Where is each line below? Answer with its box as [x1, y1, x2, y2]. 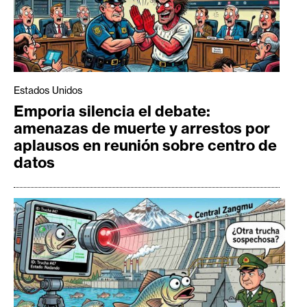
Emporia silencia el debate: [14, 101, 210, 121]
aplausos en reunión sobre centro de [14, 136, 277, 156]
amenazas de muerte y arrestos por [14, 119, 270, 138]
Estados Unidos [14, 84, 82, 97]
